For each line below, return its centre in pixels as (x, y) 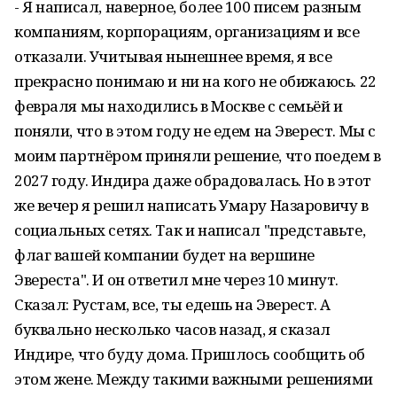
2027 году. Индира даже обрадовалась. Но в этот (193, 180)
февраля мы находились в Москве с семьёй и (179, 106)
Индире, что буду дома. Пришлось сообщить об (190, 354)
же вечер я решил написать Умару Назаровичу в (191, 205)
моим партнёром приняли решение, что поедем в (198, 156)
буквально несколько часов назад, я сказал (172, 329)
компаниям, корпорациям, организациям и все (187, 31)
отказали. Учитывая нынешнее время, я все (173, 56)
